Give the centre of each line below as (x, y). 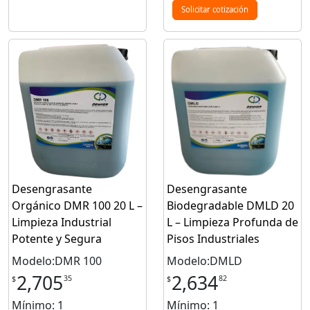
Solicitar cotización (215, 9)
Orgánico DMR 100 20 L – (77, 205)
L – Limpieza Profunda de (232, 222)
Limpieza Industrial (62, 222)
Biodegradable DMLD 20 (230, 205)
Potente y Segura (57, 238)
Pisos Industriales (213, 238)
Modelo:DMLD (204, 261)
